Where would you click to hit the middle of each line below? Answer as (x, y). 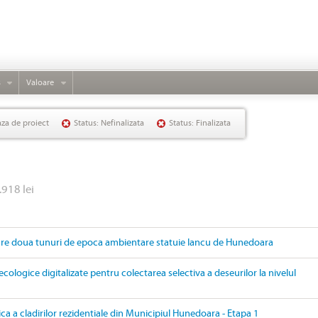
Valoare (40, 83)
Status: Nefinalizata (109, 123)
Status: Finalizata (200, 123)
